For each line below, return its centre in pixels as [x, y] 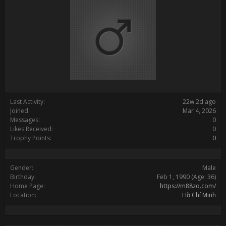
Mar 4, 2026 [199, 111]
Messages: [25, 120]
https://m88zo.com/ [188, 186]
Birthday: [23, 177]
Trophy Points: [31, 138]
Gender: [22, 168]
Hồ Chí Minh [199, 195]
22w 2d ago [199, 102]
